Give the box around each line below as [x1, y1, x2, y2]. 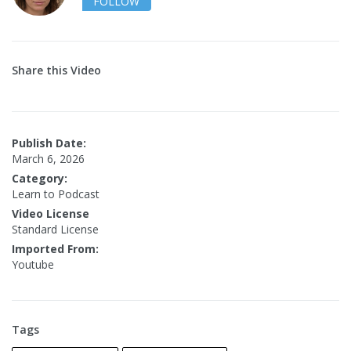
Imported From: [12, 241, 99, 257]
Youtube [12, 257, 54, 273]
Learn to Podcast [12, 186, 100, 202]
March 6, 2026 [12, 151, 85, 167]
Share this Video [12, 63, 101, 78]
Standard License [12, 222, 99, 237]
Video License [12, 206, 89, 222]
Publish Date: [12, 136, 86, 151]
